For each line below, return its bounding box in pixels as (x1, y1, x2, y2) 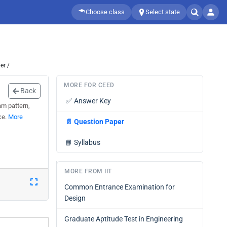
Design (64, 194, 86, 202)
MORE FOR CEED (64, 82, 115, 89)
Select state (145, 8, 180, 16)
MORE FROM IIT (64, 168, 112, 175)
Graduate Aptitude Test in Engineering (64, 215, 183, 223)
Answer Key (74, 97, 111, 105)
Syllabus (74, 138, 100, 146)
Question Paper (74, 118, 124, 126)
